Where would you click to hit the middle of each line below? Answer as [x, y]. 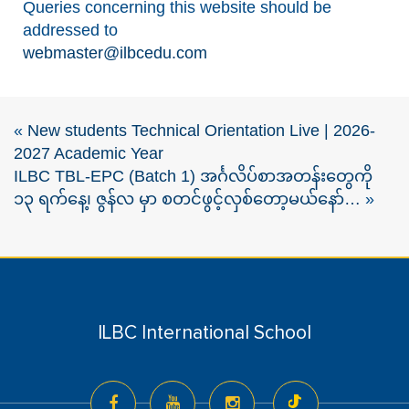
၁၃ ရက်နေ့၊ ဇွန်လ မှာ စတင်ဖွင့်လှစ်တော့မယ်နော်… [187, 199]
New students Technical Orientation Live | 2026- [201, 131]
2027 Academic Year [89, 154]
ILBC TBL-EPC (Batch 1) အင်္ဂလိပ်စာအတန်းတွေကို [193, 177]
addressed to [70, 31]
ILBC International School [204, 333]
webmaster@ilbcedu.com [115, 53]
